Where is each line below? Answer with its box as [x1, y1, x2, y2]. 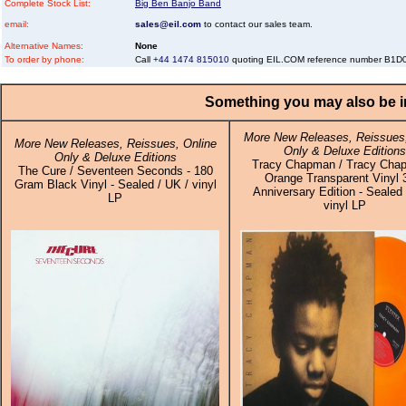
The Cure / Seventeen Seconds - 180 [17, 164, 213, 178]
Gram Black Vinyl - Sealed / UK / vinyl [14, 178, 217, 191]
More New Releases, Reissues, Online [14, 137, 217, 150]
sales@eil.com [135, 19, 201, 29]
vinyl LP [323, 198, 366, 212]
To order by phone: [5, 54, 84, 64]
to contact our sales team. [201, 19, 313, 29]
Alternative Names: [5, 41, 83, 51]
